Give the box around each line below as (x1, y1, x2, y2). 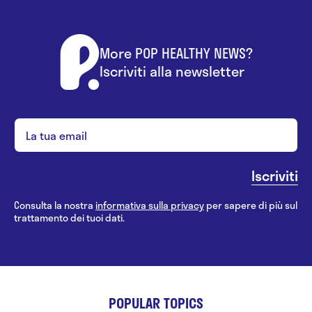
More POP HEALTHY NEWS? (99, 42, 253, 64)
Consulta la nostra (14, 198, 95, 213)
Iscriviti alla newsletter (99, 61, 244, 82)
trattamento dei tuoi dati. (14, 210, 125, 226)
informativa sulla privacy (95, 198, 204, 213)
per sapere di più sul (204, 198, 297, 213)
